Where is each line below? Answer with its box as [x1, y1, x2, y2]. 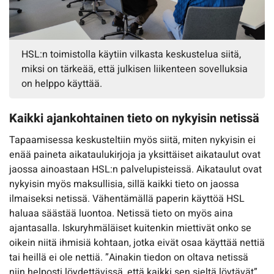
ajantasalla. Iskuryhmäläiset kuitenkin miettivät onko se [9, 221, 251, 236]
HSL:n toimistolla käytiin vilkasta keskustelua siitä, [21, 47, 241, 62]
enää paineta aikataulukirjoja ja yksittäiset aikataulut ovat [9, 147, 261, 163]
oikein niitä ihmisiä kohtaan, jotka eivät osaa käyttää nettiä [9, 235, 265, 251]
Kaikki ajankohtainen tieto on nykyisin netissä [9, 109, 259, 128]
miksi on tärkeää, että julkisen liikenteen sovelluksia [21, 62, 248, 77]
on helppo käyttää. [21, 76, 102, 92]
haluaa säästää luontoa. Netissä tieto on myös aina [9, 206, 233, 221]
